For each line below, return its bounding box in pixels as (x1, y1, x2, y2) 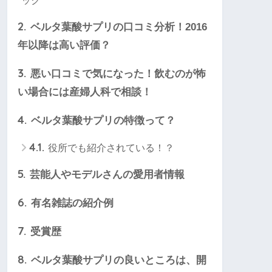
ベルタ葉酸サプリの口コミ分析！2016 (27, 21, 207, 33)
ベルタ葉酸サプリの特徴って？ (28, 115, 175, 127)
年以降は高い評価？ (18, 39, 110, 52)
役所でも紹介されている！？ (46, 143, 174, 154)
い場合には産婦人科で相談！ (18, 86, 152, 98)
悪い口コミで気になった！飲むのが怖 (27, 68, 206, 80)
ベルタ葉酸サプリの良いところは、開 (28, 254, 206, 267)
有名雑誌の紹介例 (28, 197, 114, 209)
